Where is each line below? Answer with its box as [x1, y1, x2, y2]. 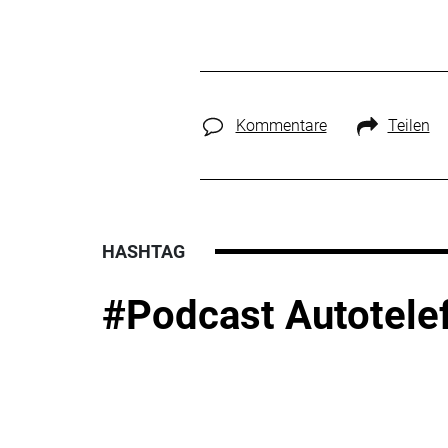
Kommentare [235, 115, 327, 135]
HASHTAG [102, 240, 185, 262]
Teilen [387, 115, 430, 135]
